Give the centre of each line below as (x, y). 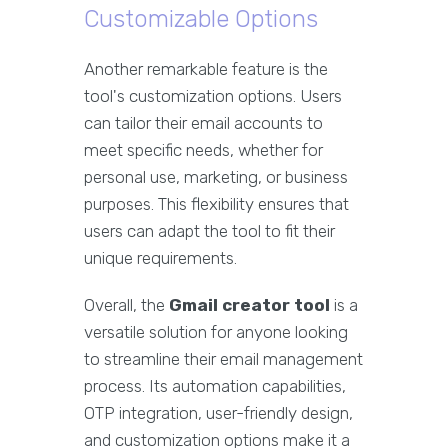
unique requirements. (160, 258)
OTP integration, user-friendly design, (218, 413)
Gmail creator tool (249, 305)
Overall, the (126, 305)
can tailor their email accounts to (203, 123)
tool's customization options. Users (213, 96)
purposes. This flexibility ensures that (216, 204)
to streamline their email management (223, 359)
